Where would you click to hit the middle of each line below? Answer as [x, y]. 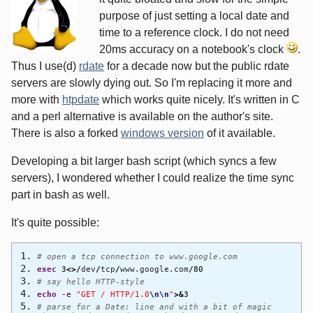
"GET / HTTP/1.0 [112, 294]
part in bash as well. [60, 194]
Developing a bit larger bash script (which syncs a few [144, 161]
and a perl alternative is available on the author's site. [142, 116]
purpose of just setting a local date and [194, 15]
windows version [162, 133]
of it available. [240, 133]
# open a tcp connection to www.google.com [137, 256]
